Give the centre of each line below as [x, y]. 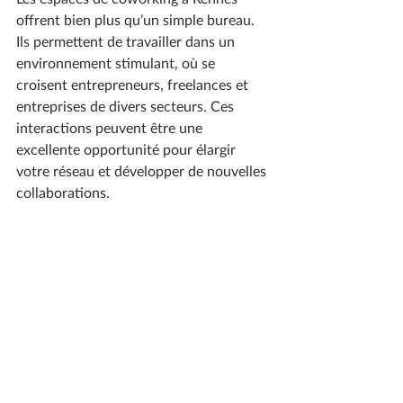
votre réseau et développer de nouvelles [143, 170]
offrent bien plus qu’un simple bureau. [137, 19]
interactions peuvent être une [111, 127]
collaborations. [63, 192]
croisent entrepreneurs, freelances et [134, 84]
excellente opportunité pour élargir [128, 148]
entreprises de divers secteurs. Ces [127, 105]
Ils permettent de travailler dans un [127, 40]
